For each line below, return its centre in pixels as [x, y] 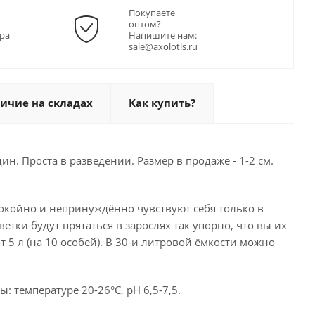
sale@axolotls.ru [163, 46]
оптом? [145, 24]
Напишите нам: [163, 35]
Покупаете [152, 13]
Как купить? [162, 103]
